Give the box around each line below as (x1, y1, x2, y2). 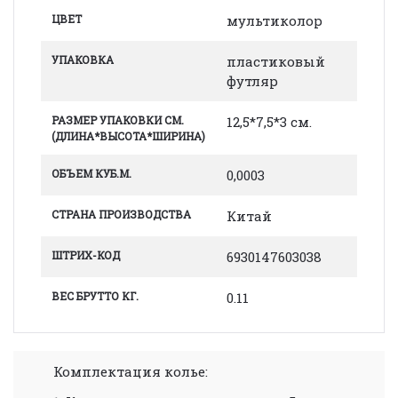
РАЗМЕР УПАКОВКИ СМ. (52, 112, 184, 127)
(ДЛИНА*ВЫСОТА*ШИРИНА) (52, 128, 205, 143)
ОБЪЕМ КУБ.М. (52, 165, 131, 180)
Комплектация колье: (53, 362, 208, 380)
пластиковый (227, 52, 325, 70)
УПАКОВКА (52, 52, 114, 67)
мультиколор (227, 11, 322, 29)
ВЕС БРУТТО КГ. (52, 288, 139, 303)
